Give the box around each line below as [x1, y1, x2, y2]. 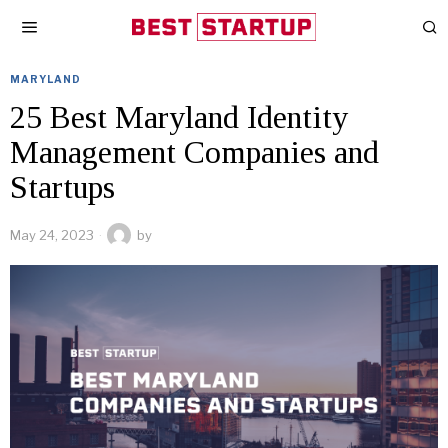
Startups [10, 169, 115, 205]
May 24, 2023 [10, 227, 94, 243]
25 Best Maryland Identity [10, 99, 348, 135]
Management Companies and [10, 134, 379, 170]
